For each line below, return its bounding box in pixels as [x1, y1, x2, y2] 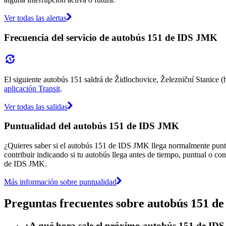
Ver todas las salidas [4, 102, 68, 111]
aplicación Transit [4, 84, 60, 93]
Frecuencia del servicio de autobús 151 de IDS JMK [4, 32, 217, 43]
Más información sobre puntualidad [4, 177, 117, 186]
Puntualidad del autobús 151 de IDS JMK [4, 121, 179, 132]
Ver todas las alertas [4, 14, 67, 23]
